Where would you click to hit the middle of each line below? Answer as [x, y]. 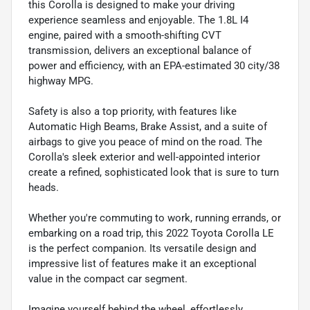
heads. [44, 188]
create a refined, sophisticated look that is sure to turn [154, 173]
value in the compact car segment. [108, 279]
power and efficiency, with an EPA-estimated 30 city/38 [154, 66]
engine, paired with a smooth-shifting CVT [125, 36]
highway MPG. [61, 81]
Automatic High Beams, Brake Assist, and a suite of [148, 127]
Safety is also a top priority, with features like [133, 112]
